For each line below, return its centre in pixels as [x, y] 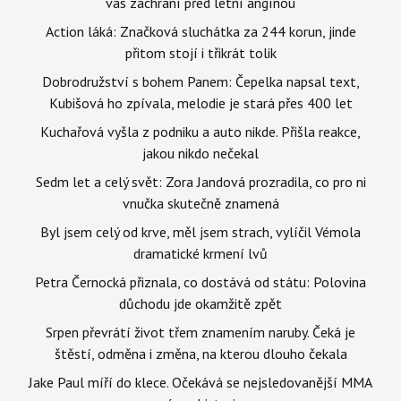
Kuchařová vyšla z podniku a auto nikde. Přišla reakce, [200, 131]
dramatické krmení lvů [200, 253]
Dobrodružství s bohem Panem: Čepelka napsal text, [200, 81]
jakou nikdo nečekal [200, 153]
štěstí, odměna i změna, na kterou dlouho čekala [200, 353]
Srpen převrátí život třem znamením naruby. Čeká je [200, 332]
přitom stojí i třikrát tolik [200, 52]
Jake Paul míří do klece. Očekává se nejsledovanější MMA [200, 382]
